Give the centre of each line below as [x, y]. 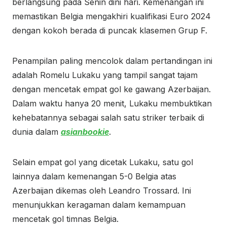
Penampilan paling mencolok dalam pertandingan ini [112, 61]
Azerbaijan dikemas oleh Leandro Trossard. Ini [102, 191]
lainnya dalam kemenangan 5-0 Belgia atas [94, 176]
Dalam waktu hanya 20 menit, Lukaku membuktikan [112, 103]
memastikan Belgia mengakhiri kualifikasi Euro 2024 [111, 16]
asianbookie [85, 132]
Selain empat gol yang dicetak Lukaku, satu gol [103, 162]
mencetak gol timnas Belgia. [65, 219]
